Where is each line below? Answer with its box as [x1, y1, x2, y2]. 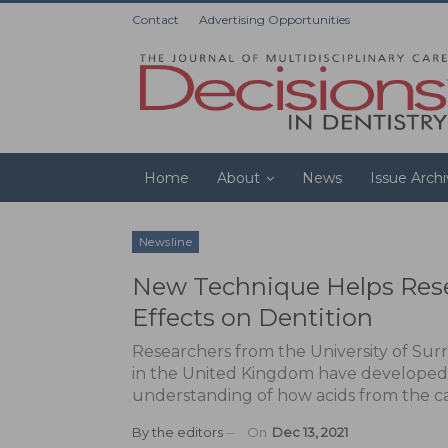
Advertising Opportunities [199, 12, 350, 27]
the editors [152, 424, 223, 440]
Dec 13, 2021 [272, 424, 348, 440]
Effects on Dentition [132, 303, 373, 332]
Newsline [139, 235, 193, 249]
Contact [132, 12, 179, 27]
